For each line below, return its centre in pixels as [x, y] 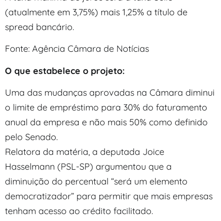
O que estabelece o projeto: [65, 71]
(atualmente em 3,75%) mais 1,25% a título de [96, 12]
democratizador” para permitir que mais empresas [109, 196]
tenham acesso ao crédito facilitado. [79, 211]
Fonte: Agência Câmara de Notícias [77, 49]
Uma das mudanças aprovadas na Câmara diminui [110, 92]
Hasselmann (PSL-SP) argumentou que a [88, 166]
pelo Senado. [33, 137]
